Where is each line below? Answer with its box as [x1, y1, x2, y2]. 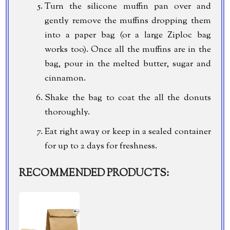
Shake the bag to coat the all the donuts [45, 91, 211, 104]
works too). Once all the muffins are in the [45, 43, 211, 56]
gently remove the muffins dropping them [45, 14, 211, 27]
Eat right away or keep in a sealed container [45, 125, 211, 138]
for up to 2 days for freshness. [45, 140, 158, 152]
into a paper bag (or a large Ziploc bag [45, 29, 211, 42]
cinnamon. [45, 72, 86, 85]
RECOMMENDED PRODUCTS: [19, 166, 169, 181]
